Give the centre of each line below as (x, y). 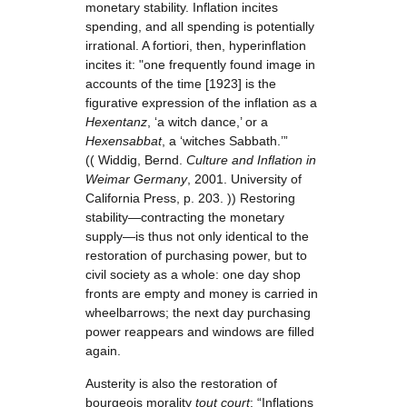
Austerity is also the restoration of (181, 383)
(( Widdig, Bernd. (136, 160)
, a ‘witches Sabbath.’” (225, 141)
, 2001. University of (244, 179)
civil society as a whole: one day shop (193, 274)
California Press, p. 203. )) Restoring (190, 198)
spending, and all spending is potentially (200, 26)
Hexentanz (116, 122)
